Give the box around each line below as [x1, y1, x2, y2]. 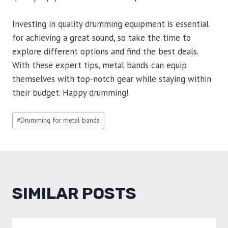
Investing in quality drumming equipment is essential [12, 18, 209, 30]
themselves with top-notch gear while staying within [12, 73, 211, 84]
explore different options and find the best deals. [12, 46, 198, 57]
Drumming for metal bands [20, 116, 100, 125]
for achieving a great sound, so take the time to [12, 32, 191, 43]
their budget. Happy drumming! [12, 87, 128, 98]
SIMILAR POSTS [12, 183, 136, 203]
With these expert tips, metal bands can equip [12, 60, 187, 71]
